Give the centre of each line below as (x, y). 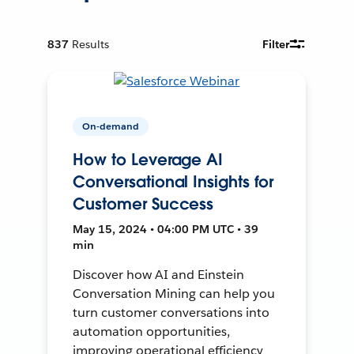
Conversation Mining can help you (174, 293)
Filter (276, 44)
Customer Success (143, 203)
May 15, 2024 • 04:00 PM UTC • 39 (166, 229)
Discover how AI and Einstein (158, 274)
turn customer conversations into (171, 312)
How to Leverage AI (148, 159)
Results (91, 44)
